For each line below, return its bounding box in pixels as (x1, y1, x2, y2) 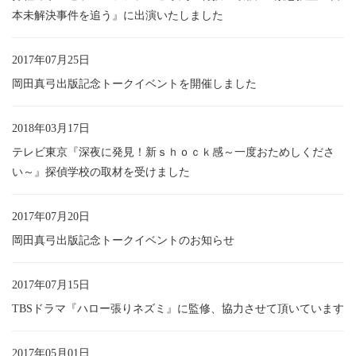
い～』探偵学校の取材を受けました (12, 165, 190, 178)
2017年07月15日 (12, 278, 90, 291)
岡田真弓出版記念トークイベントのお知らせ (12, 234, 234, 246)
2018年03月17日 (12, 122, 90, 134)
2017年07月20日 (12, 210, 90, 222)
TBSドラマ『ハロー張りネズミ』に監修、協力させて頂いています (12, 302, 344, 315)
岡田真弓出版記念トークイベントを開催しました (12, 77, 257, 90)
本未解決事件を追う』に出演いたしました (12, 9, 223, 21)
